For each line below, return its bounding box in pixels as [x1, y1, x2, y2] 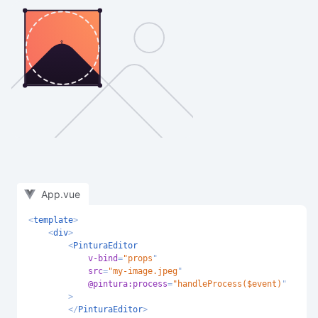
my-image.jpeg [113, 266, 177, 276]
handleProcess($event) [177, 279, 282, 289]
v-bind [88, 253, 118, 263]
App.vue [41, 188, 80, 200]
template [33, 215, 73, 225]
